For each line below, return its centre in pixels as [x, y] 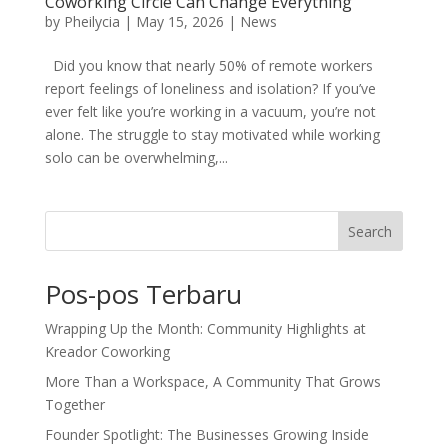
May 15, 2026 [179, 21]
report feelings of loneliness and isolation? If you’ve [210, 88]
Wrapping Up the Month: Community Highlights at [205, 328]
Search [370, 231]
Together [74, 404]
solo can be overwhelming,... [136, 157]
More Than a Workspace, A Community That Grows [212, 381]
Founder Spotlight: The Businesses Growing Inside [206, 434]
